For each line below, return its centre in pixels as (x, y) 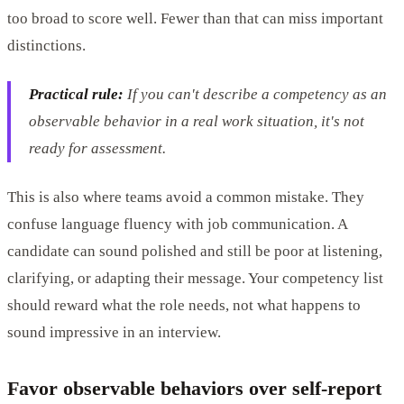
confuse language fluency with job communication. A (177, 224)
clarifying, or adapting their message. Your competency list (195, 278)
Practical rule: (76, 94)
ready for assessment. (97, 148)
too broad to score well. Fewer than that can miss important (195, 18)
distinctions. (46, 45)
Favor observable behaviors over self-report (194, 388)
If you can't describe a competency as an (255, 94)
